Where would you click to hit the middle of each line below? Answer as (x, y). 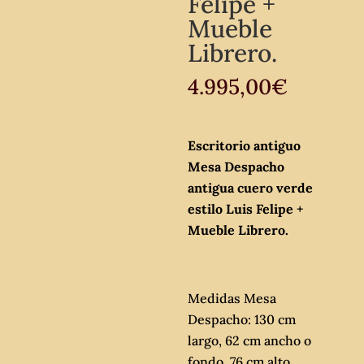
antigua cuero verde (251, 188)
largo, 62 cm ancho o (250, 340)
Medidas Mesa (232, 298)
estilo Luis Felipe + (246, 209)
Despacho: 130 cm (242, 319)
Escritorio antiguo (245, 145)
